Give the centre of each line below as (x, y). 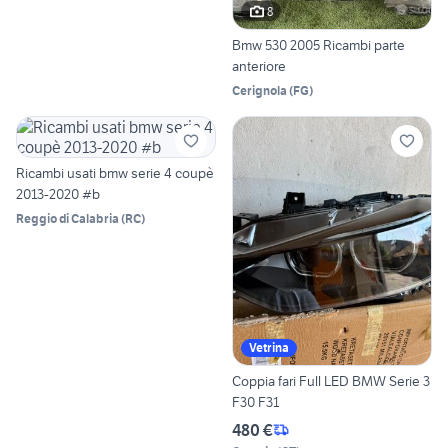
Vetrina (269, 347)
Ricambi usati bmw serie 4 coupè (115, 173)
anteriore (259, 66)
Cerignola (259, 91)
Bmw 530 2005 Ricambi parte (318, 45)
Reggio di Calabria (67, 219)
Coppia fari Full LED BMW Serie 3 (331, 380)
